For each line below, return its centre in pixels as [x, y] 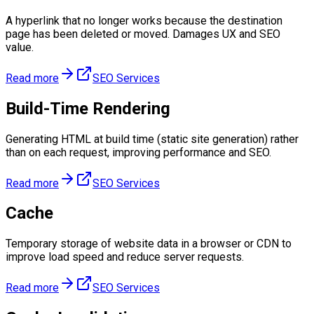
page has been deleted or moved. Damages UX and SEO [143, 34]
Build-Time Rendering [88, 108]
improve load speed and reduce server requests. [125, 257]
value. [20, 47]
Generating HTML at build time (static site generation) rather [152, 139]
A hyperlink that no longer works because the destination [144, 20]
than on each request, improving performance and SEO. [138, 152]
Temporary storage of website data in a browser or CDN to [149, 244]
